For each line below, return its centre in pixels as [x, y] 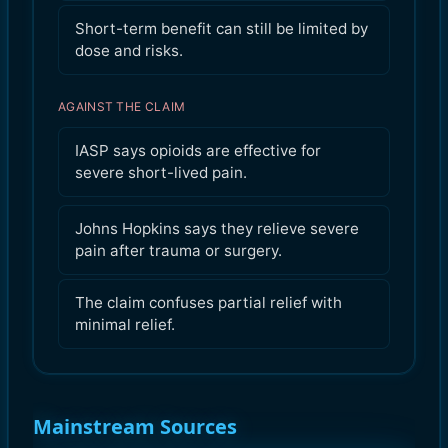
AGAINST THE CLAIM [122, 106]
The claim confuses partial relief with [208, 302]
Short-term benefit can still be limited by [221, 28]
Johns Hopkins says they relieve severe [217, 228]
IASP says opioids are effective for [198, 150]
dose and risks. [129, 50]
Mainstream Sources [135, 426]
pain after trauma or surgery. [178, 250]
